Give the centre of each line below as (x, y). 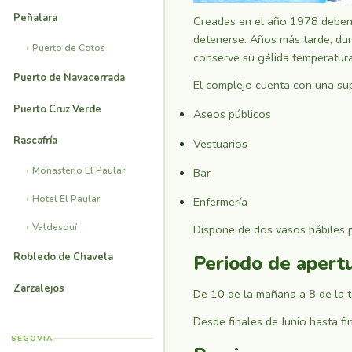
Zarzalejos (39, 288)
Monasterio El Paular (79, 170)
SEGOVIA (32, 338)
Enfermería (220, 202)
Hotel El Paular (66, 198)
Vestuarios (220, 143)
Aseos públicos (232, 114)
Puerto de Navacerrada (69, 77)
